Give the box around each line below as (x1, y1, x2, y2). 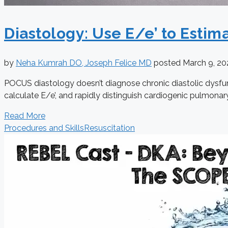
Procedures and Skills (4, 123, 84, 133)
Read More (4, 111, 45, 121)
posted (154, 58, 183, 68)
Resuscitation (84, 123, 135, 133)
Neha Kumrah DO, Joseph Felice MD (16, 58, 152, 68)
